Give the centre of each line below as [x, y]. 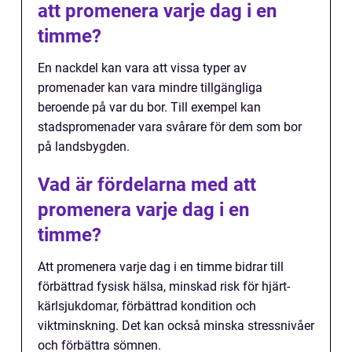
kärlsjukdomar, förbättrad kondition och [147, 306]
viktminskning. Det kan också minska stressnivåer [176, 326]
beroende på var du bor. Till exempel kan [149, 107]
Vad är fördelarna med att [147, 185]
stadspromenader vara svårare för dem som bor [170, 127]
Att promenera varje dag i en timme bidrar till [161, 267]
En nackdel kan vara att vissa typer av [142, 68]
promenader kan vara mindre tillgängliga [150, 88]
